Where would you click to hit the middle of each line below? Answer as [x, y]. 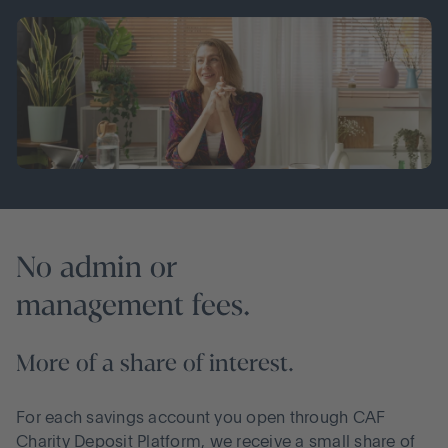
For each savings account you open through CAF [201, 419]
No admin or [96, 267]
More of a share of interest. [155, 364]
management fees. [133, 305]
